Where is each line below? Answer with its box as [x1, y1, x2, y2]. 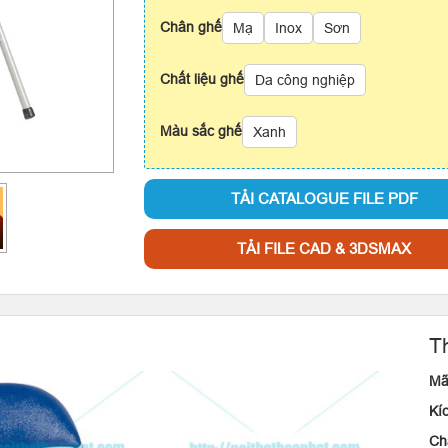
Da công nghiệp [255, 72, 356, 88]
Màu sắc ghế [160, 123, 243, 139]
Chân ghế [160, 19, 223, 35]
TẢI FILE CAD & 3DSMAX [237, 240, 412, 257]
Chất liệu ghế [160, 71, 245, 87]
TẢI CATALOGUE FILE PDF [230, 190, 418, 207]
